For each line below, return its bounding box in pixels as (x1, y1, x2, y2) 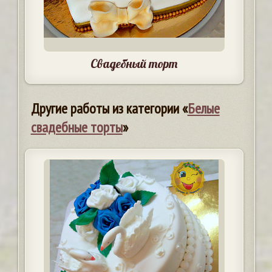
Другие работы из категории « (30, 99, 188, 118)
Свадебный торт (90, 56, 178, 72)
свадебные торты (30, 118, 123, 137)
